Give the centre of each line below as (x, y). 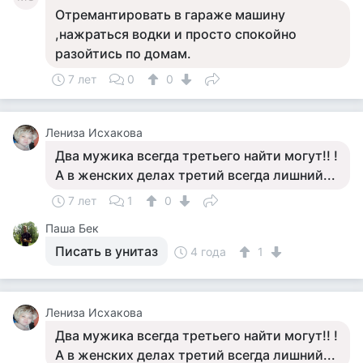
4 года (208, 252)
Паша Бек (72, 228)
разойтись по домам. (123, 53)
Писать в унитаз (107, 251)
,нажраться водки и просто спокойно (176, 34)
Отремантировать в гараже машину (170, 15)
